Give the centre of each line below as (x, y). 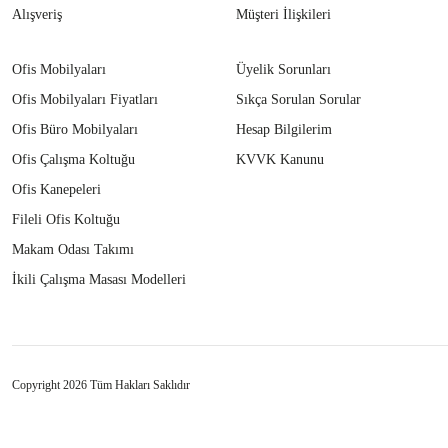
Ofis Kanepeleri (56, 190)
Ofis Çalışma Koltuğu (73, 160)
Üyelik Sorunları (283, 70)
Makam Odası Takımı (73, 250)
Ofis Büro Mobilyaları (75, 130)
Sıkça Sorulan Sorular (298, 100)
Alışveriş (37, 15)
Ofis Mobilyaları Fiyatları (85, 100)
